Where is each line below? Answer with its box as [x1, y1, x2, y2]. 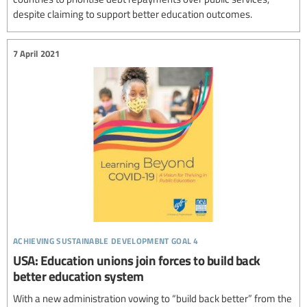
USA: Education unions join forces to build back [13, 250, 260, 269]
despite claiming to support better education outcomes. [13, 7, 252, 21]
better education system [13, 266, 144, 285]
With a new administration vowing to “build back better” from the [13, 291, 292, 305]
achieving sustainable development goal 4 [13, 230, 199, 247]
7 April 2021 [13, 47, 60, 60]
